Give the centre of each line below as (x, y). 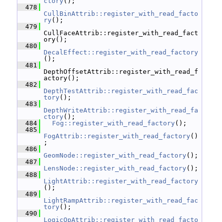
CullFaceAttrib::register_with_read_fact (121, 33)
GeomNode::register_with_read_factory (115, 155)
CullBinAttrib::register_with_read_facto (121, 14)
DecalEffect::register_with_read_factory (121, 52)
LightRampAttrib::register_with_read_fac (121, 200)
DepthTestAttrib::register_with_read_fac (121, 91)
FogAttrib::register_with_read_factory (117, 136)
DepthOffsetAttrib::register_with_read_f (121, 72)
